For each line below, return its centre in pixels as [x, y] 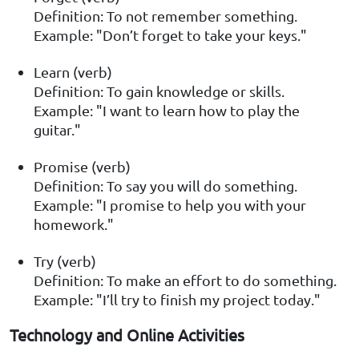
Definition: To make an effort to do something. [185, 280]
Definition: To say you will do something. [165, 186]
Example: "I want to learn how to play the [167, 111]
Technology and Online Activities [127, 335]
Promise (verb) [82, 167]
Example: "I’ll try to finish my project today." [177, 300]
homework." [74, 224]
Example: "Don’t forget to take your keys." [170, 35]
